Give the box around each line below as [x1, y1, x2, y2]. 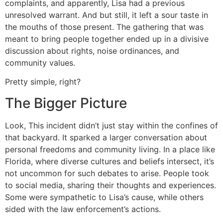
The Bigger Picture [5, 94, 127, 111]
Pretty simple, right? [5, 77, 81, 87]
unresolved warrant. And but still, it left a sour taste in [5, 9, 208, 20]
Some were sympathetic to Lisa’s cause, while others [5, 192, 204, 202]
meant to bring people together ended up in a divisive [5, 33, 209, 44]
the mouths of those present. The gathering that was [5, 21, 204, 32]
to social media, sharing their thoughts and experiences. [5, 180, 216, 190]
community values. [5, 57, 75, 68]
